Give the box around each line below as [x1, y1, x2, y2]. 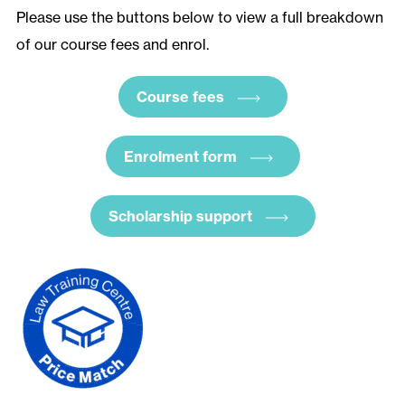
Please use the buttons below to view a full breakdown [15, 8, 383, 27]
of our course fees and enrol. [15, 35, 209, 54]
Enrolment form [123, 147, 237, 166]
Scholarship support [108, 207, 252, 226]
